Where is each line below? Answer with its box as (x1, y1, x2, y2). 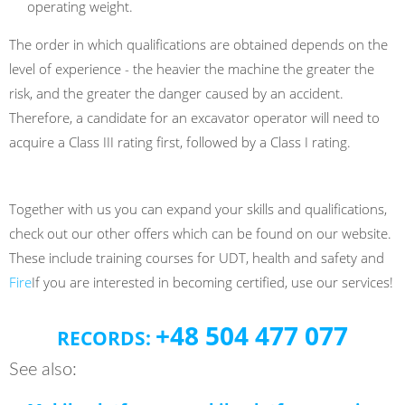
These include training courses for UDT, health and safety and (9, 249, 384, 267)
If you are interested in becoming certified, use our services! (32, 273, 393, 291)
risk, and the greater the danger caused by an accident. (9, 84, 344, 102)
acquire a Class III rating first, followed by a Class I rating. (9, 133, 354, 151)
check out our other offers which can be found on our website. (9, 224, 391, 242)
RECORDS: (57, 325, 155, 351)
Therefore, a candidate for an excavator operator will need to (9, 108, 380, 127)
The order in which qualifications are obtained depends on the (9, 35, 388, 53)
